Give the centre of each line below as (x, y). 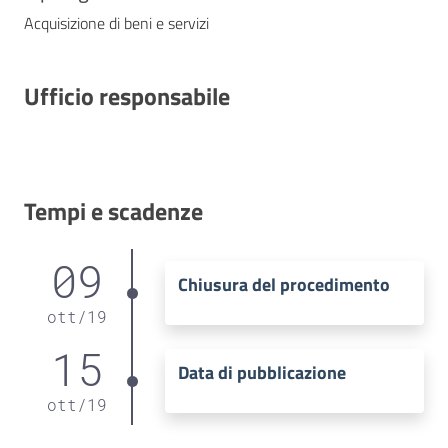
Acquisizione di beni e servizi (116, 22)
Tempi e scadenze (113, 210)
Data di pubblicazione (261, 373)
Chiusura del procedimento (283, 285)
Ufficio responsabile (127, 95)
